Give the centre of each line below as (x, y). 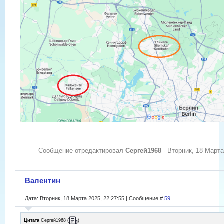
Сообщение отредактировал (82, 151)
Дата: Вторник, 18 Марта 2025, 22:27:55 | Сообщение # (95, 198)
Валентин (43, 180)
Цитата (32, 220)
